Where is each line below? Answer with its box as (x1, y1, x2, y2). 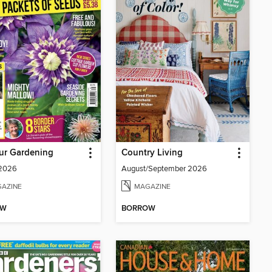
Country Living (121, 147, 183, 158)
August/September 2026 (121, 163, 207, 174)
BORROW (121, 203, 155, 214)
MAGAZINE (134, 182, 171, 191)
